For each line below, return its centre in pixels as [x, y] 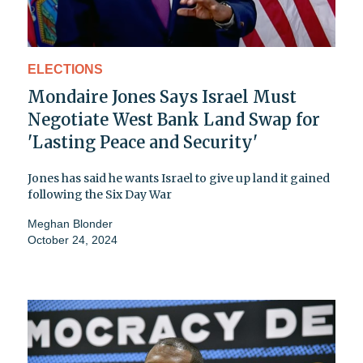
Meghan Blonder [70, 223]
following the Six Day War [100, 194]
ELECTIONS [65, 69]
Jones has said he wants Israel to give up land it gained [179, 178]
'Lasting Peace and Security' [143, 142]
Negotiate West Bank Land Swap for [174, 119]
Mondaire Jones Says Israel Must [162, 96]
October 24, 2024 [73, 239]
